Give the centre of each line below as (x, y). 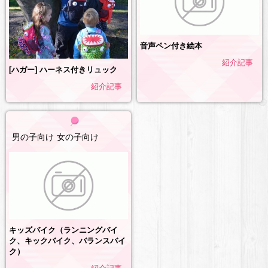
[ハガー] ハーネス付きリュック (63, 69)
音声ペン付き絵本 (171, 45)
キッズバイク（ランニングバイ (63, 230)
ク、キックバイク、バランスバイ (67, 240)
